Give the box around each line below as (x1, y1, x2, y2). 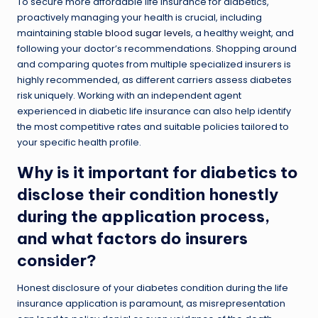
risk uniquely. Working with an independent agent (17, 89, 241, 102)
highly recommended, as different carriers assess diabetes (17, 73, 292, 86)
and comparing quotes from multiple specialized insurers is (17, 57, 291, 70)
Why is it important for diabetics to (17, 162, 298, 182)
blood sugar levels (105, 26, 191, 39)
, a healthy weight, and (191, 26, 294, 39)
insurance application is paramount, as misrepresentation (17, 297, 285, 309)
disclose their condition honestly (17, 184, 278, 204)
